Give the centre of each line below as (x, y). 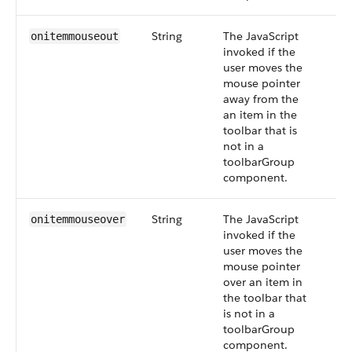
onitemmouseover (78, 219)
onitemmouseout (75, 36)
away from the (261, 99)
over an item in (263, 282)
